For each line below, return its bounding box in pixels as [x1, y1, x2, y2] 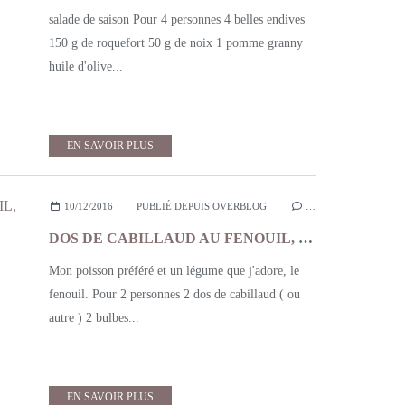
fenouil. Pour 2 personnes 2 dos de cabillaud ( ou [49, 287, 300, 301]
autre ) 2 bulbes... [49, 311, 139, 325]
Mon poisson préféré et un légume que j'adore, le [49, 264, 299, 278]
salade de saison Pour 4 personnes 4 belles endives [49, 13, 305, 26]
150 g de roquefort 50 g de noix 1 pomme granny [49, 36, 303, 50]
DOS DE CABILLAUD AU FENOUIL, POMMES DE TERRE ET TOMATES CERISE [298, 231, 313, 246]
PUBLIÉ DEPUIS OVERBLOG [136, 201, 267, 212]
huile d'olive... [49, 60, 123, 73]
